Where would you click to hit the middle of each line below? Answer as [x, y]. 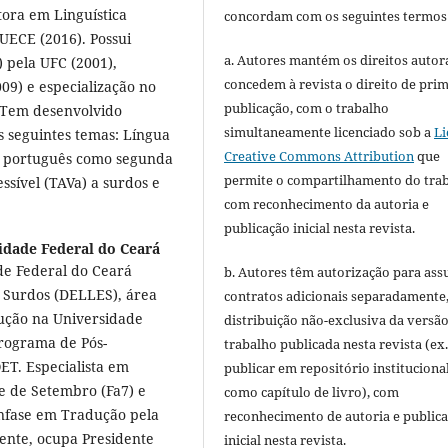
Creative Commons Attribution [319, 156]
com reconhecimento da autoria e [327, 204]
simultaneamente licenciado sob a [329, 132]
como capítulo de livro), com [312, 392]
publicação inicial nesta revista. [320, 228]
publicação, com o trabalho [307, 108]
